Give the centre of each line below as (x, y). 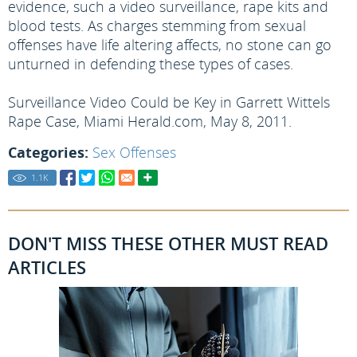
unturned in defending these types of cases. (151, 64)
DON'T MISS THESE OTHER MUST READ (168, 243)
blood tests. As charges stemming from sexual (157, 25)
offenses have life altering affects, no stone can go (170, 45)
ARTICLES (47, 267)
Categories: (48, 152)
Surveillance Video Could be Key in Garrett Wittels (169, 102)
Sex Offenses (134, 152)
